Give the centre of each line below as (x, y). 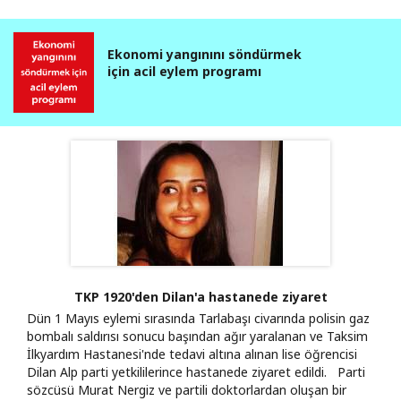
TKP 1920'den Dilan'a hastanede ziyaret (200, 296)
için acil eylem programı (184, 71)
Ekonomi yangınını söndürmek (205, 54)
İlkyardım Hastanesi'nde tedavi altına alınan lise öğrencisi (192, 354)
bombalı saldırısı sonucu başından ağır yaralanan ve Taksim (197, 336)
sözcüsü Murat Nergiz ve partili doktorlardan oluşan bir (187, 389)
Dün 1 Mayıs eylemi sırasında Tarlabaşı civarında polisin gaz (198, 318)
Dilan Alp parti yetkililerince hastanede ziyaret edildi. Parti (196, 371)
